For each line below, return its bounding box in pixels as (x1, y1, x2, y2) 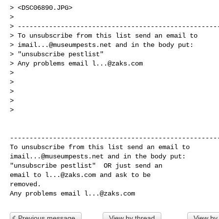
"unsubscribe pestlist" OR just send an (10, 161, 166, 170)
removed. (10, 180, 41, 188)
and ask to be (96, 171, 154, 179)
